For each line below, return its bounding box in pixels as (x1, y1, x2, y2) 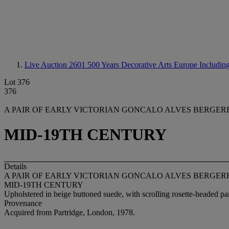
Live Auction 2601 (25, 60, 87, 69)
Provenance (4, 198, 42, 208)
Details (4, 162, 27, 171)
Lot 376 (4, 78, 30, 86)
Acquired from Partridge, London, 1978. (4, 208, 135, 217)
